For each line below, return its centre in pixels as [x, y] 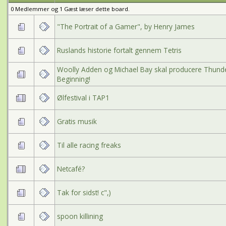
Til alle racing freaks [89, 145]
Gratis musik [77, 121]
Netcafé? [71, 168]
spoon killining [80, 216]
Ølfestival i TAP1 [83, 97]
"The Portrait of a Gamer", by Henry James [126, 26]
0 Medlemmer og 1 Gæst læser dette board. [70, 9]
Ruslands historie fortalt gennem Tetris [119, 50]
